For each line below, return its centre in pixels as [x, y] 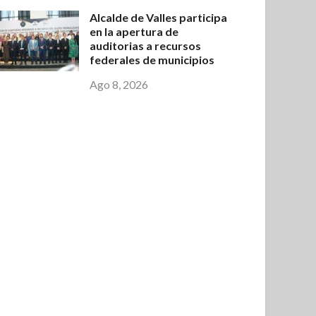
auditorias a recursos [146, 46]
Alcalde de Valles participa [159, 18]
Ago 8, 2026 [119, 85]
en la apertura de [134, 32]
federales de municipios [152, 60]
